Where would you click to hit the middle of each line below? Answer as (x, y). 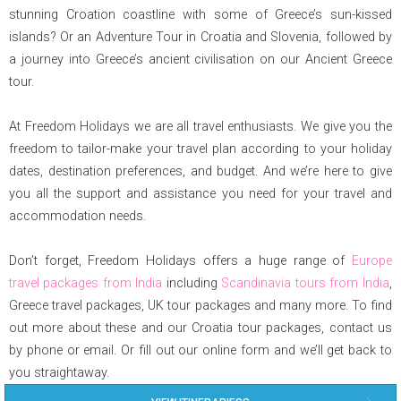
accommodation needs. (77, 216)
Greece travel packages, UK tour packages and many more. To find (200, 306)
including (192, 283)
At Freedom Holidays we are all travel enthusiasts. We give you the (155, 127)
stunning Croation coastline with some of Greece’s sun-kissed (200, 15)
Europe (372, 261)
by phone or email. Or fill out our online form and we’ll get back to (65, 350)
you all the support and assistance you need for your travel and (200, 194)
